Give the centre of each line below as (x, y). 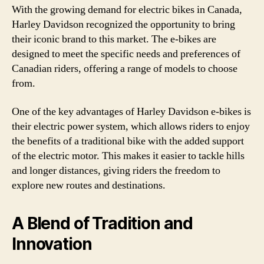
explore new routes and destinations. (89, 185)
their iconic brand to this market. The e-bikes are (114, 39)
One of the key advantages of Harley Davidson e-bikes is (131, 111)
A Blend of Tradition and (103, 223)
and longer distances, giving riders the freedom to (116, 170)
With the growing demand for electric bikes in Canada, (127, 10)
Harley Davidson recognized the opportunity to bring (123, 24)
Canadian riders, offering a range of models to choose (125, 69)
